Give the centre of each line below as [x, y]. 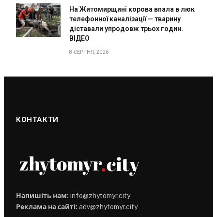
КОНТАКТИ [37, 119]
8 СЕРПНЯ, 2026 [89, 52]
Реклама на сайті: [47, 207]
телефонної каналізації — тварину [125, 19]
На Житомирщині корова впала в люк [132, 9]
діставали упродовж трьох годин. [126, 28]
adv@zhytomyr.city [108, 207]
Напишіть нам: [42, 195]
